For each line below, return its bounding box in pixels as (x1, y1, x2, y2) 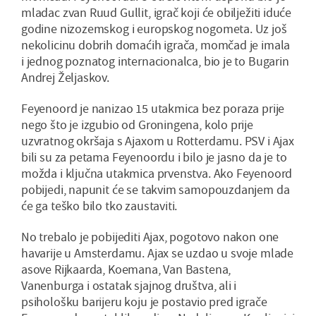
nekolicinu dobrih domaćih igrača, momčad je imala (21, 37, 291, 54)
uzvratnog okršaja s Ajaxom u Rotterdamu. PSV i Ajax (21, 133, 294, 150)
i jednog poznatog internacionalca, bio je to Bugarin (21, 53, 289, 70)
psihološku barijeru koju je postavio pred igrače (21, 293, 267, 310)
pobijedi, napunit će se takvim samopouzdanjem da (21, 181, 290, 198)
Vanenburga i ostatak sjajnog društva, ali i (21, 277, 237, 294)
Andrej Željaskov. (21, 69, 109, 86)
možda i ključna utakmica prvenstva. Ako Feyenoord (21, 165, 293, 182)
